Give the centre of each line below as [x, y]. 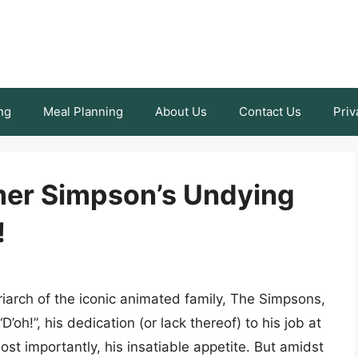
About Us [181, 111]
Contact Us [270, 111]
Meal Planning [83, 111]
